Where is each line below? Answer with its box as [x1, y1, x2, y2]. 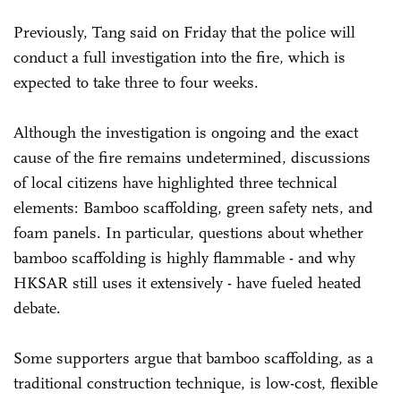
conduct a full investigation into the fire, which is [13, 47, 346, 67]
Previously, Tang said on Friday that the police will [13, 21, 355, 42]
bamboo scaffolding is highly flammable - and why [13, 247, 355, 268]
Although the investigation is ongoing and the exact [13, 122, 358, 142]
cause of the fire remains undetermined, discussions [13, 147, 371, 167]
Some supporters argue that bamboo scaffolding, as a [13, 347, 373, 368]
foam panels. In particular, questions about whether [13, 222, 363, 243]
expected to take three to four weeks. [13, 72, 263, 92]
